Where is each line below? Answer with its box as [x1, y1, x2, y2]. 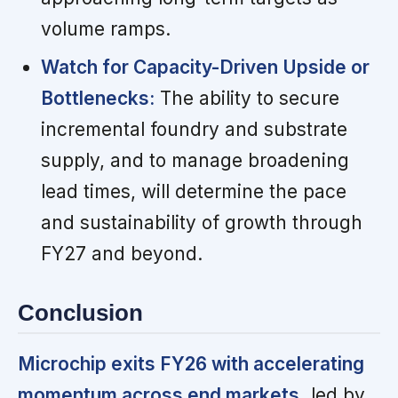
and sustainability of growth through [40, 211, 362, 235]
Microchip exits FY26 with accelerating [18, 352, 364, 375]
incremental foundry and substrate [40, 118, 347, 141]
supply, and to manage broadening [40, 149, 349, 172]
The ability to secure [154, 87, 339, 110]
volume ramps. [40, 18, 171, 41]
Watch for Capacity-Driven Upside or [40, 56, 370, 79]
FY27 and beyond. [40, 243, 203, 266]
